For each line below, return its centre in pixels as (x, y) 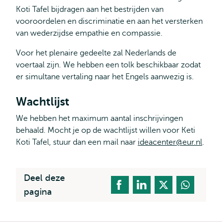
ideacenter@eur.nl (170, 142)
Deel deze (44, 178)
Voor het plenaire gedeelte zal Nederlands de (96, 53)
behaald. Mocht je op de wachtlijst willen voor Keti (106, 130)
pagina (38, 192)
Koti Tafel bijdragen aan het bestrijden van (90, 9)
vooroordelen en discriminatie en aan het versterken (109, 21)
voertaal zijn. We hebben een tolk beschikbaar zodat (108, 65)
